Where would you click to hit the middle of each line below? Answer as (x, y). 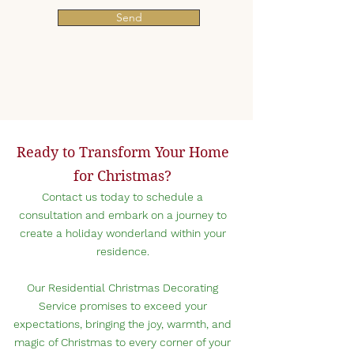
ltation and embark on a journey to (138, 215)
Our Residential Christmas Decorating (122, 288)
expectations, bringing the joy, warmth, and (122, 324)
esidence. (124, 251)
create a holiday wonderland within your (122, 233)
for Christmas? (122, 176)
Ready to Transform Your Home (122, 152)
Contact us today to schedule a (122, 197)
